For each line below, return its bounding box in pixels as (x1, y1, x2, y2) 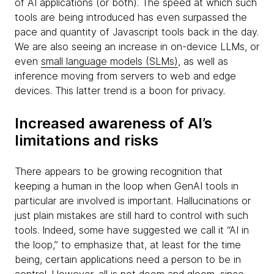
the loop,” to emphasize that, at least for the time (15, 239, 241, 251)
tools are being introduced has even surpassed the (15, 11, 247, 23)
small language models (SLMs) (41, 55, 178, 67)
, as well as (178, 55, 228, 67)
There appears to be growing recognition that (15, 165, 223, 177)
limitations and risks (15, 131, 158, 149)
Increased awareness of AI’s (15, 114, 212, 132)
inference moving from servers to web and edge (15, 70, 236, 82)
